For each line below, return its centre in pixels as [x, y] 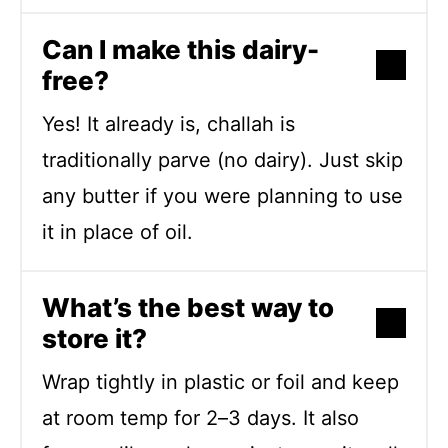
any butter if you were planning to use [222, 195]
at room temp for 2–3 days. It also [200, 417]
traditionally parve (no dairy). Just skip [222, 159]
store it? [94, 338]
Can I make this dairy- [180, 49]
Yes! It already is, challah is [168, 123]
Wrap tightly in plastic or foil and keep [220, 381]
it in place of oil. [117, 231]
